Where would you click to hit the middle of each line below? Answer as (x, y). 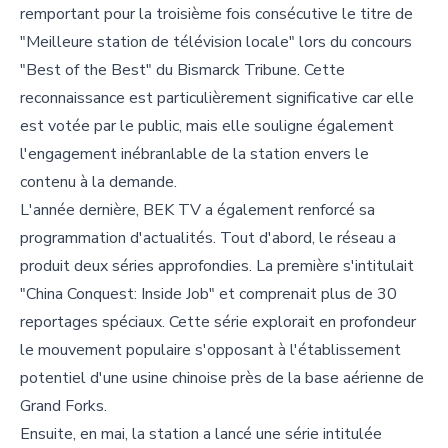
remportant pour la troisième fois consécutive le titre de (216, 13)
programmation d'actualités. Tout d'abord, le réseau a (208, 237)
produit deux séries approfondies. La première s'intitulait (217, 265)
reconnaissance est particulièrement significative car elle (217, 97)
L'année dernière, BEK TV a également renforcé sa (197, 209)
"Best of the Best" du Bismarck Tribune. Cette (182, 69)
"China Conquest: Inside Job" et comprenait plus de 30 (208, 293)
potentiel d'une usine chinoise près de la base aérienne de (222, 377)
